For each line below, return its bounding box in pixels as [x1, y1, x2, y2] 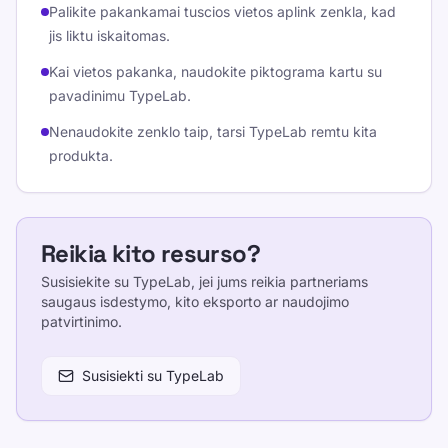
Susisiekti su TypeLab [82, 367, 224, 384]
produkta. [49, 147, 113, 164]
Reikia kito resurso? [41, 238, 260, 269]
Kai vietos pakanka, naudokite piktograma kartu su [49, 63, 382, 80]
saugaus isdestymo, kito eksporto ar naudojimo [41, 293, 349, 310]
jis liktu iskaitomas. [49, 27, 170, 44]
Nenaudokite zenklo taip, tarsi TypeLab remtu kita [49, 123, 377, 140]
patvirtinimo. [41, 313, 122, 330]
